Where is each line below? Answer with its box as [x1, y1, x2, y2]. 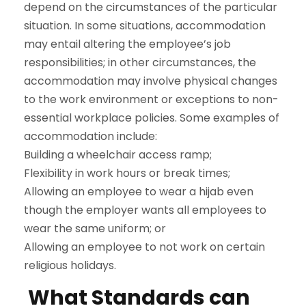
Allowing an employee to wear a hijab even [24, 184, 253, 199]
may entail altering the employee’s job [24, 36, 231, 52]
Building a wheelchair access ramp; [24, 147, 212, 163]
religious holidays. [24, 258, 116, 273]
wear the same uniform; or [24, 221, 166, 236]
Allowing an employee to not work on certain [24, 239, 265, 255]
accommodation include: [24, 128, 157, 144]
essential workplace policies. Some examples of [24, 110, 279, 126]
